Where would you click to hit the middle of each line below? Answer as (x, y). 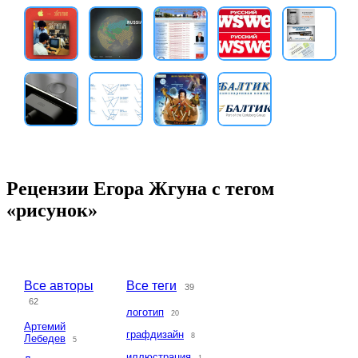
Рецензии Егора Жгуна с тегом (140, 189)
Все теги (151, 286)
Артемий (45, 327)
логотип (145, 312)
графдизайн (155, 335)
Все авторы (59, 286)
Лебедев (45, 339)
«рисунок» (52, 211)
